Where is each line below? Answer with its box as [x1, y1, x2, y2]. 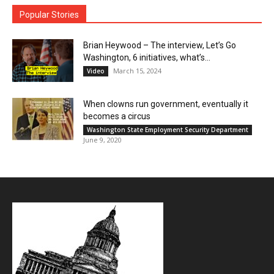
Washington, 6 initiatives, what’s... [83, 52, 210, 62]
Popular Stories [20, 9, 79, 20]
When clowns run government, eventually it [83, 98, 248, 109]
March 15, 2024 [113, 65, 161, 75]
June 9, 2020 [83, 135, 122, 144]
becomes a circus [83, 111, 150, 121]
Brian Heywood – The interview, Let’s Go [83, 40, 236, 50]
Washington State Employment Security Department [87, 125, 248, 134]
